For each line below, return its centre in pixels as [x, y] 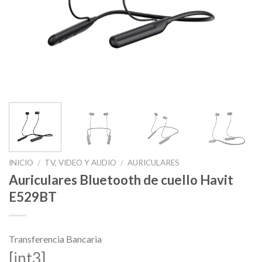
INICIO [21, 163]
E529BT [33, 196]
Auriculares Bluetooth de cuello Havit [121, 180]
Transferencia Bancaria [55, 239]
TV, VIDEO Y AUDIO [81, 163]
